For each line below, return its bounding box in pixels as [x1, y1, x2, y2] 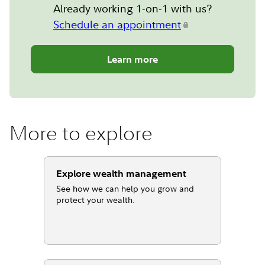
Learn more [107, 53, 158, 66]
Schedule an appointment [53, 18, 181, 32]
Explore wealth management [56, 167, 187, 180]
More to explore [9, 119, 153, 147]
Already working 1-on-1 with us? [53, 2, 212, 16]
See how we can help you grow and [56, 183, 195, 195]
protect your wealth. [56, 194, 135, 206]
